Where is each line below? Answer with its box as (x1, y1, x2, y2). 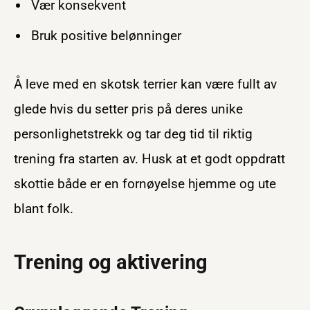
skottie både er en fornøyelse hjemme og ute (14, 176, 276, 192)
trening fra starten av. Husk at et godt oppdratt (14, 151, 285, 167)
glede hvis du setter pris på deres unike (14, 101, 243, 118)
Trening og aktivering (14, 250, 208, 274)
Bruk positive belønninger (31, 27, 181, 44)
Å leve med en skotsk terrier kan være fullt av (14, 76, 277, 93)
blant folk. (14, 201, 73, 217)
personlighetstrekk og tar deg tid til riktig (14, 126, 253, 143)
